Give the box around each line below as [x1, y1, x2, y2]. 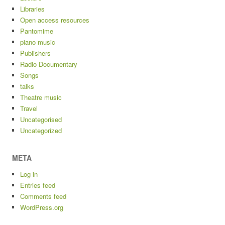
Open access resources [20, 15, 89, 25]
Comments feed [20, 191, 66, 201]
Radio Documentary [20, 59, 77, 69]
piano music [20, 37, 55, 47]
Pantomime [20, 26, 53, 36]
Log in [20, 169, 38, 179]
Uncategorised [20, 115, 62, 124]
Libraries [20, 4, 45, 14]
